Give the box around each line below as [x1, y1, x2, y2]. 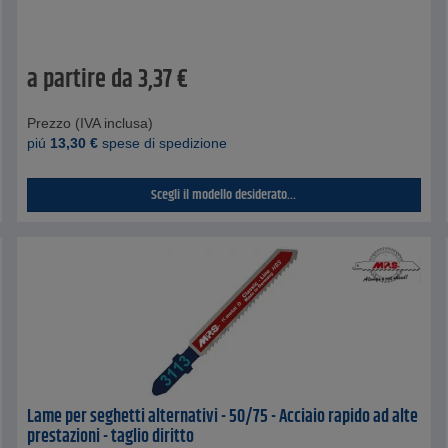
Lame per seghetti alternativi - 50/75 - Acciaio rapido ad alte [27, 402, 419, 431]
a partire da [27, 60, 134, 99]
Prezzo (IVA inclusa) [27, 114, 154, 131]
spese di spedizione [98, 134, 228, 151]
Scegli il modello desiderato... [151, 183, 297, 206]
